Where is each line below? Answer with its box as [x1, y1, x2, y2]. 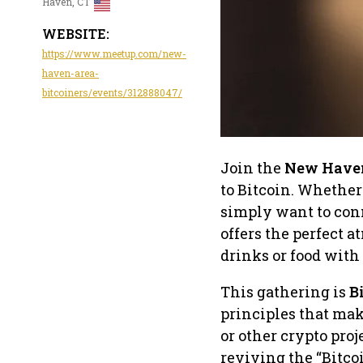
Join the [220, 157, 284, 177]
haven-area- [42, 66, 99, 80]
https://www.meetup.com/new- [42, 47, 186, 61]
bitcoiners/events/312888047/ [42, 86, 182, 100]
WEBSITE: [42, 25, 109, 43]
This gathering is [220, 281, 349, 301]
